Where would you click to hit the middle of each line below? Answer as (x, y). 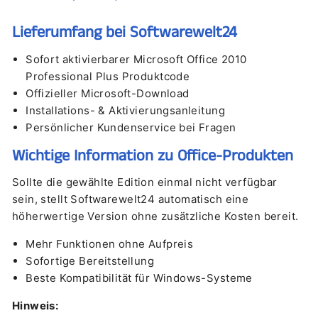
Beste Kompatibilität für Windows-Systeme (139, 278)
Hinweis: (35, 305)
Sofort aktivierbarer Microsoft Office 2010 (136, 59)
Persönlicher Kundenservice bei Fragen (131, 127)
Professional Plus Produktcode (108, 76)
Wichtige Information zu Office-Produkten (153, 156)
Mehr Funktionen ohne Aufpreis (110, 243)
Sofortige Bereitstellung (90, 261)
